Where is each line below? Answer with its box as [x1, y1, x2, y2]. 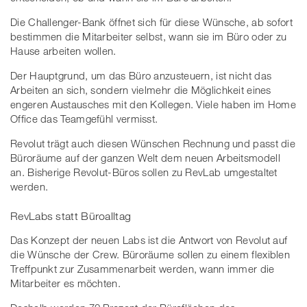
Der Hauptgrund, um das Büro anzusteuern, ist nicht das [10, 69, 272, 82]
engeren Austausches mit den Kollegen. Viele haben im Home [10, 97, 297, 110]
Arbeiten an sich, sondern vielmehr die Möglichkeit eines [10, 83, 271, 96]
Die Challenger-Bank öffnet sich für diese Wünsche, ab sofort [10, 15, 293, 28]
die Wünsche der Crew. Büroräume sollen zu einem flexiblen [10, 248, 291, 260]
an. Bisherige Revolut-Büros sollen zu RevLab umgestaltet [10, 165, 278, 178]
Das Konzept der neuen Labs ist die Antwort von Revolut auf [10, 234, 288, 246]
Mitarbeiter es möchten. [10, 277, 121, 289]
